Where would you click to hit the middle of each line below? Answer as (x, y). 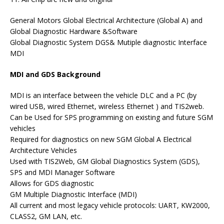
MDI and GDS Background (55, 74)
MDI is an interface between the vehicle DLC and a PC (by (103, 95)
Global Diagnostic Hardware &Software (74, 31)
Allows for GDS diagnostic (52, 183)
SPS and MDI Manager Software (62, 172)
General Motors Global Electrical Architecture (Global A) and (106, 20)
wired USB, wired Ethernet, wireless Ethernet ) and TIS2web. (107, 106)
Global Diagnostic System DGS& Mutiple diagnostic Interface (108, 42)
